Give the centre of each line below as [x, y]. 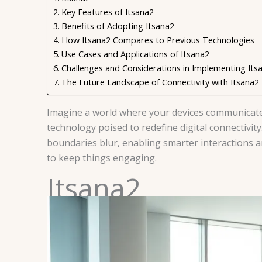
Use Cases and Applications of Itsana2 [135, 54]
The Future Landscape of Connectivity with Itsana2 [160, 82]
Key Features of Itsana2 [107, 12]
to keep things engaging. [102, 158]
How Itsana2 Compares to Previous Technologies [158, 40]
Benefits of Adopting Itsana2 [118, 26]
